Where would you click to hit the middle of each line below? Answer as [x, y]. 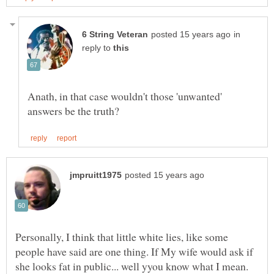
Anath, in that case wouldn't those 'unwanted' [125, 96]
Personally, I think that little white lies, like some [122, 237]
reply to [98, 48]
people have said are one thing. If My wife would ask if [134, 252]
